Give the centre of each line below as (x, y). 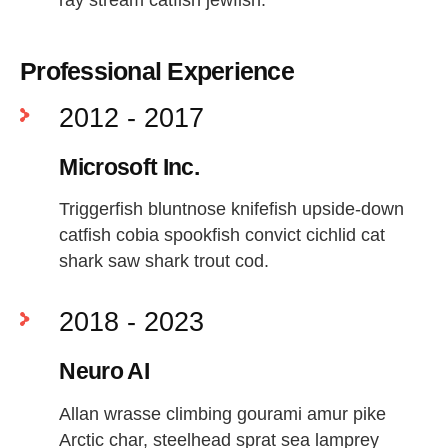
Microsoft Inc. (129, 167)
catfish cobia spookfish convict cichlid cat (222, 235)
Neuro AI (104, 372)
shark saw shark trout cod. (164, 261)
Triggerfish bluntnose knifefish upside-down (232, 209)
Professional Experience (157, 70)
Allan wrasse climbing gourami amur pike (223, 414)
